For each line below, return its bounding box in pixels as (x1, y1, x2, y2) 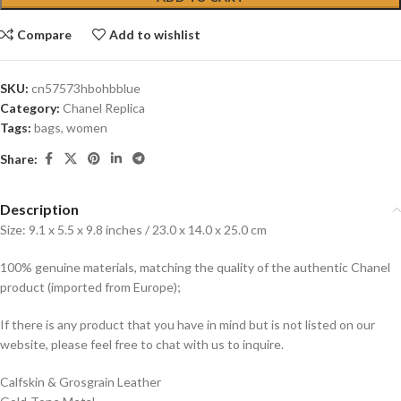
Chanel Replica (63, 100, 145, 116)
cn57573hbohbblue (31, 81, 141, 97)
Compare (17, 27, 73, 43)
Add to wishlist (109, 27, 201, 43)
